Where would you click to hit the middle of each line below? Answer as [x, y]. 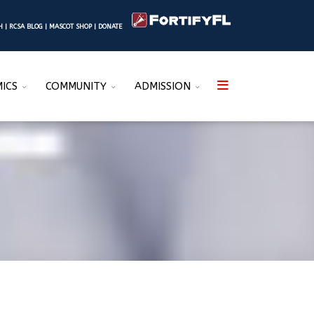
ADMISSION [163, 87]
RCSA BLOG [26, 27]
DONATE [110, 27]
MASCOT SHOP [70, 27]
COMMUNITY [76, 87]
